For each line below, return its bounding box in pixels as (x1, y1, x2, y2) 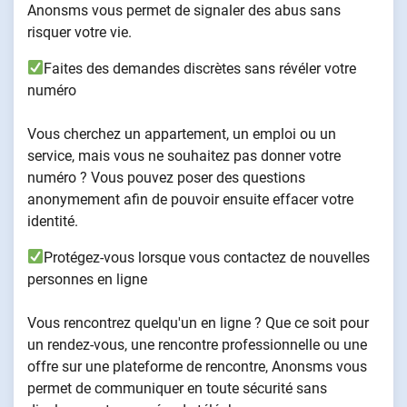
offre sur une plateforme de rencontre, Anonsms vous (27, 357, 367, 375)
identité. (27, 212, 78, 230)
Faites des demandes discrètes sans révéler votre (44, 59, 357, 77)
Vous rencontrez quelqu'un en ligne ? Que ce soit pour (27, 313, 369, 332)
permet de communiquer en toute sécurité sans (27, 379, 327, 397)
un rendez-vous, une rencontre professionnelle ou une (27, 335, 367, 353)
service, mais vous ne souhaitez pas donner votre (27, 146, 341, 164)
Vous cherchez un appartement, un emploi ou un (27, 124, 336, 143)
